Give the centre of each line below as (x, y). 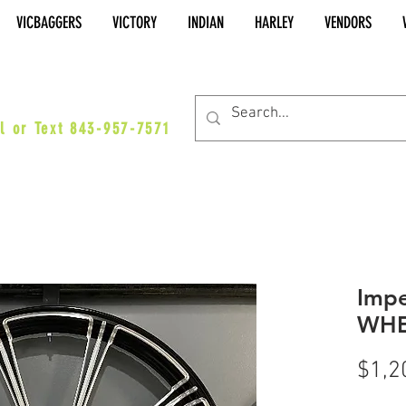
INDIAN (206, 23)
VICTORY (135, 23)
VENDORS (348, 23)
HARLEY (274, 23)
